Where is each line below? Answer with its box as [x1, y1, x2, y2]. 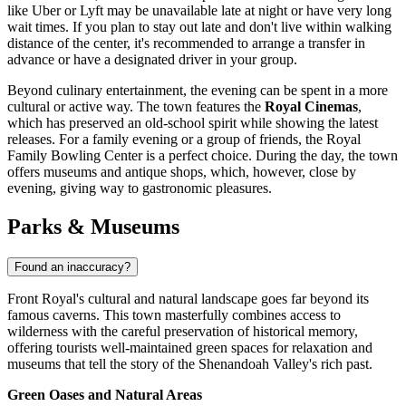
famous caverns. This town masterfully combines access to [7, 306, 341, 323]
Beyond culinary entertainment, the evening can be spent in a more [7, 82, 388, 98]
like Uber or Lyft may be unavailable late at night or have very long [7, 2, 391, 18]
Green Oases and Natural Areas [7, 386, 202, 402]
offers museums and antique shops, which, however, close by [7, 163, 356, 179]
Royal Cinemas [265, 98, 358, 114]
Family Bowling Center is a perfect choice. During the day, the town [7, 147, 398, 163]
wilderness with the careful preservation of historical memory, [7, 323, 358, 339]
